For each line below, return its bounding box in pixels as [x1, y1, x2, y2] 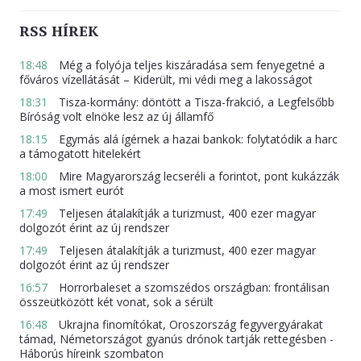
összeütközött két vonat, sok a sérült [19, 294, 214, 310]
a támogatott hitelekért [19, 146, 141, 162]
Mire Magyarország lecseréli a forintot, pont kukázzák [56, 168, 339, 185]
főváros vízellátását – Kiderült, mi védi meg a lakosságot [19, 72, 313, 88]
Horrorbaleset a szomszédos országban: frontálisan [56, 280, 330, 296]
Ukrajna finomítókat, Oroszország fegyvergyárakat [56, 317, 323, 333]
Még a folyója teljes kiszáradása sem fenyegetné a [56, 57, 325, 73]
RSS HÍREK [19, 21, 98, 41]
